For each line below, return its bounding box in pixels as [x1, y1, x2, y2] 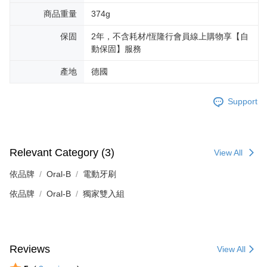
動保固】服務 [91, 44, 141, 54]
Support [228, 97, 257, 107]
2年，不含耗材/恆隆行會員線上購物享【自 [91, 31, 249, 41]
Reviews [10, 243, 50, 255]
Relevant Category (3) [10, 147, 114, 159]
